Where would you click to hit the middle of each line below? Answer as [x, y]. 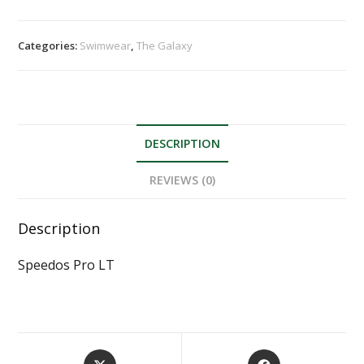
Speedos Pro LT [67, 265]
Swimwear [106, 45]
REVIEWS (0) [182, 180]
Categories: [49, 45]
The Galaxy [165, 45]
